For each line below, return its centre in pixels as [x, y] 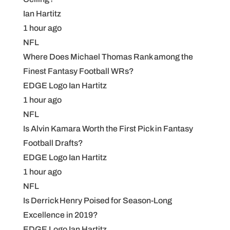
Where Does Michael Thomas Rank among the [108, 57]
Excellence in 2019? [60, 215]
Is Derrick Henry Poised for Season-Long [97, 200]
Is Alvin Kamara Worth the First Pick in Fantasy [108, 129]
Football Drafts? [53, 143]
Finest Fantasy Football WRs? [78, 71]
